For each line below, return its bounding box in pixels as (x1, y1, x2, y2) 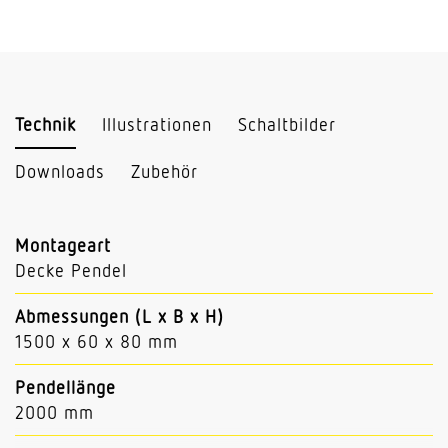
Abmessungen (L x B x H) (15, 305, 224, 328)
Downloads (15, 160, 105, 182)
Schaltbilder (238, 113, 336, 135)
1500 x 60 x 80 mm (15, 330, 178, 353)
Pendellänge (15, 376, 116, 399)
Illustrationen (102, 113, 212, 135)
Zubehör (131, 160, 198, 182)
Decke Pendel (15, 259, 127, 282)
